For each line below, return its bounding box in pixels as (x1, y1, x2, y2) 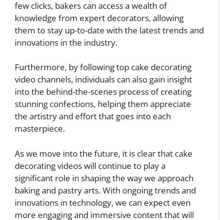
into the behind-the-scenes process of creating (15, 86, 192, 98)
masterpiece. (15, 123, 65, 135)
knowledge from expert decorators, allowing (15, 12, 184, 24)
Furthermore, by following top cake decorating (15, 61, 192, 73)
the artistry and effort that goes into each (15, 110, 171, 122)
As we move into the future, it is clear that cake (15, 147, 192, 159)
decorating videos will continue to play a (15, 160, 165, 171)
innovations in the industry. (15, 36, 117, 48)
